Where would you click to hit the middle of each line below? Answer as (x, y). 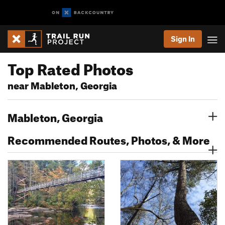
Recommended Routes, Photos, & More (109, 138)
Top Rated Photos (70, 67)
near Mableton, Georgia (62, 84)
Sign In (183, 39)
